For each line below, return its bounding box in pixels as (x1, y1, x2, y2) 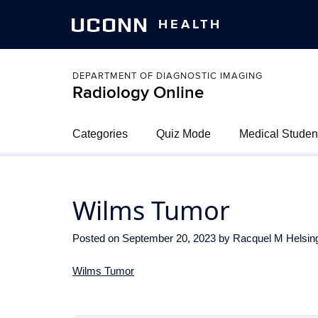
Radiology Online (72, 82, 204, 103)
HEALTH (158, 16, 222, 33)
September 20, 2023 (122, 232, 216, 244)
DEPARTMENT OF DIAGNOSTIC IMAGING (72, 70, 263, 82)
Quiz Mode (156, 128, 211, 140)
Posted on (72, 232, 122, 244)
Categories (72, 128, 128, 140)
